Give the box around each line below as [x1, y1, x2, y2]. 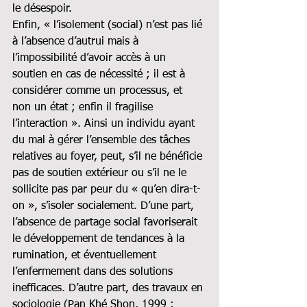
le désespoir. [12, 3, 72, 14]
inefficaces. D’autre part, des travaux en [12, 282, 206, 294]
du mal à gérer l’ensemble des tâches [12, 134, 193, 146]
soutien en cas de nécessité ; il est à [12, 69, 188, 80]
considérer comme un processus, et [12, 85, 186, 97]
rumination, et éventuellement [12, 249, 160, 261]
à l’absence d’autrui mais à [12, 36, 142, 47]
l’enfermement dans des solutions [12, 266, 176, 278]
